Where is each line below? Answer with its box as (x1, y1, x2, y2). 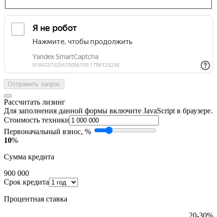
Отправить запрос (8, 80, 61, 88)
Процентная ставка (4, 194, 67, 203)
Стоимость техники (4, 115, 69, 124)
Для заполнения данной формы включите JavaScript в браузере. (4, 106, 213, 115)
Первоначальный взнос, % (4, 127, 91, 136)
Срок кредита (4, 177, 49, 186)
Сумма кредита (4, 152, 54, 161)
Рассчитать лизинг (4, 97, 65, 106)
